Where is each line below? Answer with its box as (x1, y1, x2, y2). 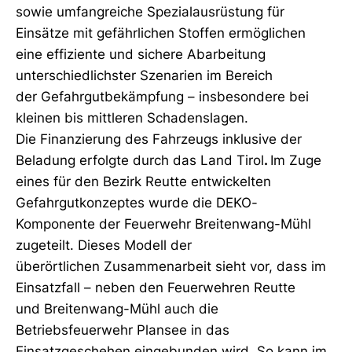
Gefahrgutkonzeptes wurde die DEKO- (16, 195, 258, 211)
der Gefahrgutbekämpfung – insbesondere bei (16, 89, 309, 104)
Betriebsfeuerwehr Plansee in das (16, 322, 229, 338)
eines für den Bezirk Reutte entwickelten (16, 174, 271, 189)
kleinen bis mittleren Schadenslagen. (16, 110, 248, 126)
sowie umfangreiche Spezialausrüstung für (16, 4, 284, 20)
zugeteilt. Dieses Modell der (16, 237, 192, 253)
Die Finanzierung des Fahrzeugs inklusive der (16, 131, 302, 147)
